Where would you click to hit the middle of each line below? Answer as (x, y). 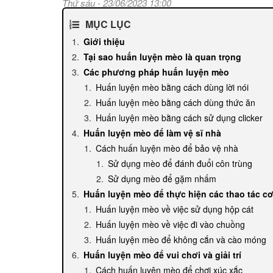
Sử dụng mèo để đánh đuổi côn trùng (180, 163)
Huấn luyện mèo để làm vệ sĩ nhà (152, 133)
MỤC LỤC (108, 24)
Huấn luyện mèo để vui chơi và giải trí (162, 254)
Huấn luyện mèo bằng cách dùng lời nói (172, 87)
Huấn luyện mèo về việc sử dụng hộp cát (175, 209)
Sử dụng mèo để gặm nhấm (162, 178)
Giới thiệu (104, 41)
